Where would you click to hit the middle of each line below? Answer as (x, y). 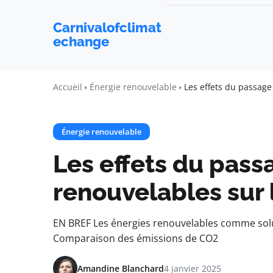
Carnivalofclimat (107, 27)
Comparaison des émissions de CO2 (136, 238)
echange (81, 41)
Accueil (68, 87)
